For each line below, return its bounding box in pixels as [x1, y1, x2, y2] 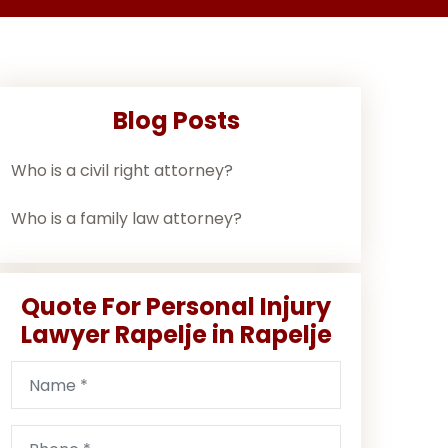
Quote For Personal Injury [21, 290, 331, 323]
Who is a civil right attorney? [11, 159, 233, 182]
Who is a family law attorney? [11, 207, 242, 230]
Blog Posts [112, 104, 240, 137]
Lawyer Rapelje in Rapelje [20, 318, 332, 351]
